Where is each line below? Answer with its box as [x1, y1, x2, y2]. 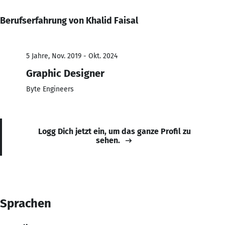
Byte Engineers [26, 84, 74, 93]
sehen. [96, 135, 120, 145]
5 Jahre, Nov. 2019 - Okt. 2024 [26, 51, 118, 60]
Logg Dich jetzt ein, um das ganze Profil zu [38, 126, 191, 136]
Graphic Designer [26, 67, 104, 79]
